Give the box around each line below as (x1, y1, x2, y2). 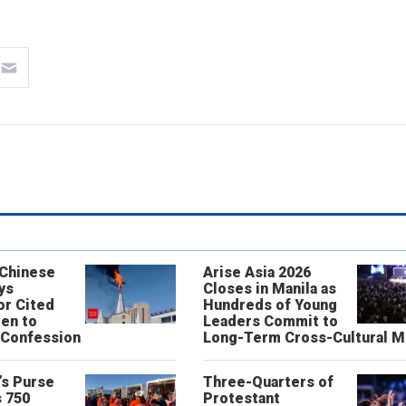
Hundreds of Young (202, 296, 337, 314)
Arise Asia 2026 (202, 264, 311, 281)
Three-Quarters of (202, 373, 333, 391)
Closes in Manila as (202, 280, 336, 297)
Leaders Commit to (202, 313, 338, 330)
